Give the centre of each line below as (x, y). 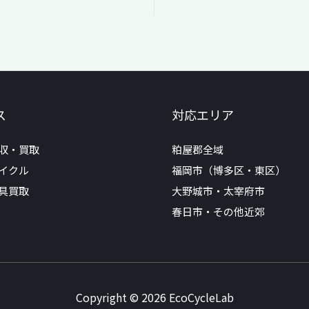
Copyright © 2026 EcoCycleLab (154, 297)
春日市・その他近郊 (218, 212)
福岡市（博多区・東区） (229, 170)
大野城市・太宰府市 (218, 191)
